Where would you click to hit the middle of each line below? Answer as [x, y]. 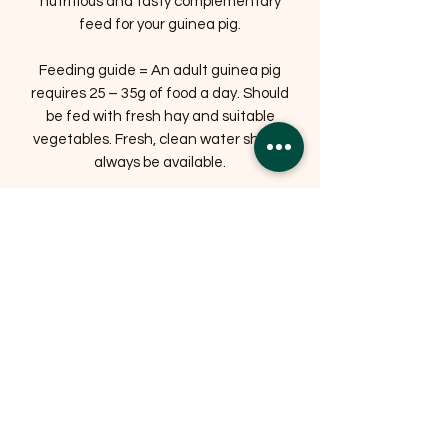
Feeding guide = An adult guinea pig [160, 71]
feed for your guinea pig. [160, 25]
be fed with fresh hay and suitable [160, 117]
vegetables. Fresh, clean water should [160, 140]
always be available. [160, 163]
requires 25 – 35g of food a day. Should [160, 94]
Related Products [154, 249]
